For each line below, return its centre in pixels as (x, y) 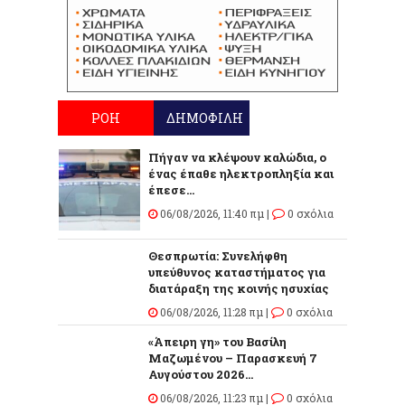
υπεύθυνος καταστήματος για (237, 272)
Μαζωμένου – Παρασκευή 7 (233, 358)
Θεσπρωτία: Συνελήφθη (218, 255)
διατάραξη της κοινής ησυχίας (239, 288)
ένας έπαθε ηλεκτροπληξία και (241, 173)
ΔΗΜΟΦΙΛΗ (204, 118)
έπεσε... (171, 189)
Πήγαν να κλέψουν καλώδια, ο (237, 157)
